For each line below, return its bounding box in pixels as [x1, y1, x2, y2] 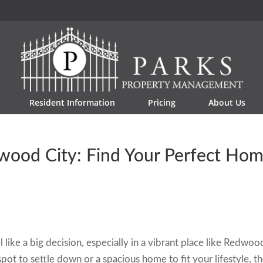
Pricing [148, 97, 176, 108]
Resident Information [29, 97, 115, 108]
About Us [208, 97, 245, 108]
